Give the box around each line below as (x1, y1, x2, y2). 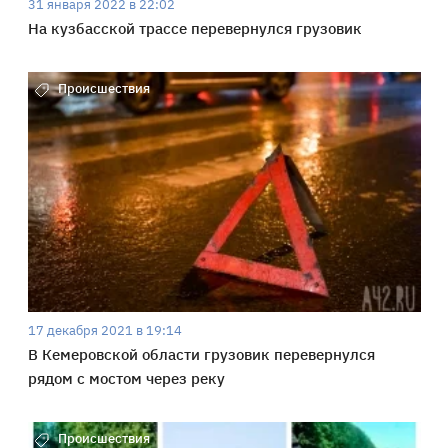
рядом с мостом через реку (27, 368, 225, 388)
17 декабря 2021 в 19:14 (27, 321, 182, 339)
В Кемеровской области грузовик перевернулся (27, 344, 375, 364)
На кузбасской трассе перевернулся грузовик (27, 18, 362, 38)
